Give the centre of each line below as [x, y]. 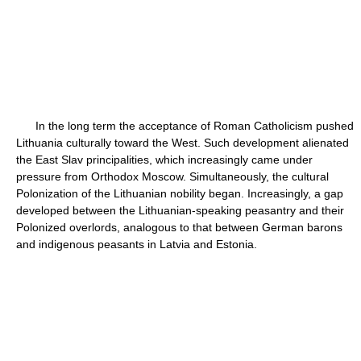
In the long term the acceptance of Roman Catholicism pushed [185, 126]
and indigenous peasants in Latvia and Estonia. [137, 244]
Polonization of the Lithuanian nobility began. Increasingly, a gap [180, 193]
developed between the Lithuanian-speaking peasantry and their [180, 210]
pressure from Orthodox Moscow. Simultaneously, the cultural [172, 176]
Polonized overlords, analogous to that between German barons [179, 227]
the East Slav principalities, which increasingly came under [164, 160]
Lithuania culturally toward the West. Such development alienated [183, 143]
